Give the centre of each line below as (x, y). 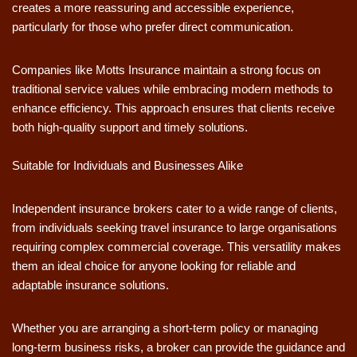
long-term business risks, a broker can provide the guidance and (178, 347)
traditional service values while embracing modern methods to (172, 89)
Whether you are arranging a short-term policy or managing (165, 328)
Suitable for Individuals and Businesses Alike (127, 166)
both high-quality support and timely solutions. (130, 127)
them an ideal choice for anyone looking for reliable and (154, 266)
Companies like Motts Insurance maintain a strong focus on (166, 70)
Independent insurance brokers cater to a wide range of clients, (175, 209)
